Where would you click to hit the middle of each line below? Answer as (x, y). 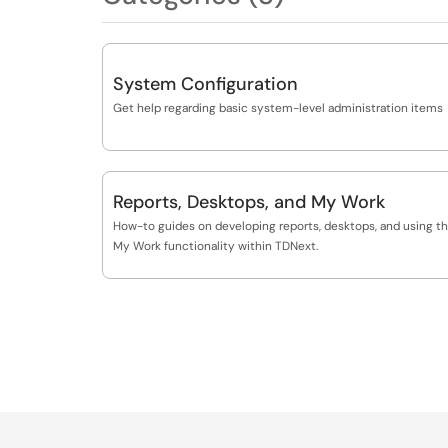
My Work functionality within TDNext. (215, 246)
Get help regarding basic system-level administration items (278, 108)
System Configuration (205, 84)
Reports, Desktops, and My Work (249, 202)
